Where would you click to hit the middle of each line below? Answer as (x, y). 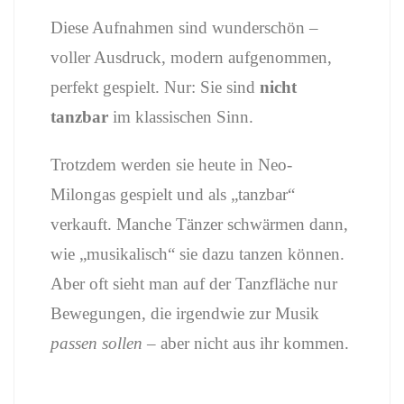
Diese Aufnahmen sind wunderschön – (184, 28)
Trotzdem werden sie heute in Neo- (171, 165)
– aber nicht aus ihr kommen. (246, 343)
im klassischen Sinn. (181, 117)
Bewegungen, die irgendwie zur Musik (185, 313)
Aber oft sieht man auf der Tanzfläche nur (194, 284)
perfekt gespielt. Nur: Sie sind (155, 87)
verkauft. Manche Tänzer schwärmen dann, (199, 224)
